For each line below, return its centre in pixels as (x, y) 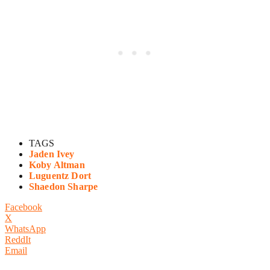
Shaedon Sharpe (64, 187)
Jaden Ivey (52, 154)
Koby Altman (57, 165)
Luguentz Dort (60, 176)
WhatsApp (25, 229)
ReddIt (18, 240)
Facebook (24, 207)
